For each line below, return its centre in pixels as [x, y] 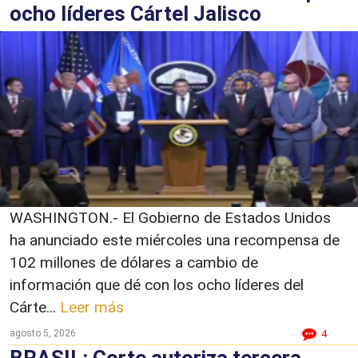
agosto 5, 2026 [43, 333]
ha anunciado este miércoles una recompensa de [175, 240]
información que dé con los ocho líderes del [157, 284]
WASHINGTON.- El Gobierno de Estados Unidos [170, 217]
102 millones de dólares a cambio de [134, 262]
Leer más [92, 307]
